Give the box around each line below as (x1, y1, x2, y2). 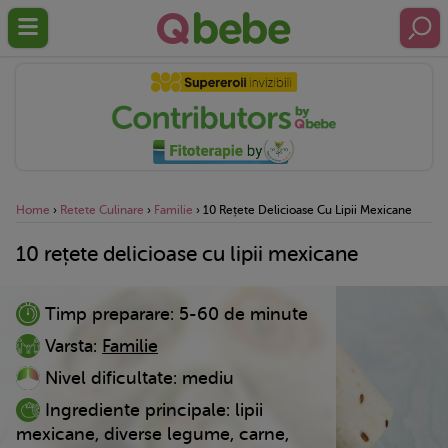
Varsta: (40, 335, 97, 356)
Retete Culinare (60, 202, 144, 217)
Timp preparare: (40, 303, 174, 324)
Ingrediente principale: (40, 399, 230, 420)
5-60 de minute (179, 303, 308, 324)
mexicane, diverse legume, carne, (16, 423, 289, 444)
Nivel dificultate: (40, 367, 177, 388)
